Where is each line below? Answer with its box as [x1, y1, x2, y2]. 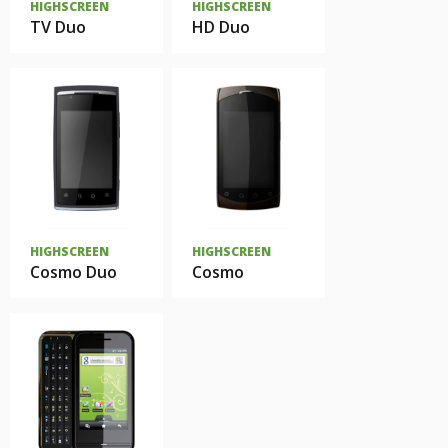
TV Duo [30, 16, 86, 38]
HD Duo [192, 16, 250, 38]
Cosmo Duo [30, 261, 117, 283]
